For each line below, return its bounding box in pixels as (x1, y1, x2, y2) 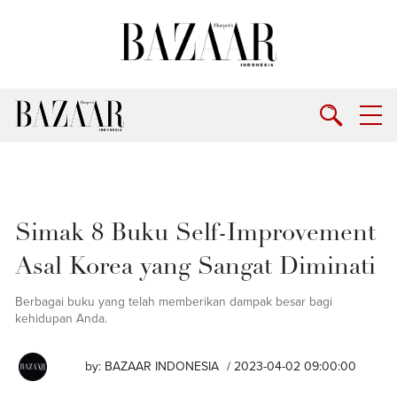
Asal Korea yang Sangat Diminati (15, 255, 377, 280)
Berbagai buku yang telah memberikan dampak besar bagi (15, 294, 333, 309)
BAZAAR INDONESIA (105, 358, 219, 374)
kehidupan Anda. (15, 311, 108, 326)
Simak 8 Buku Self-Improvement (15, 222, 377, 246)
